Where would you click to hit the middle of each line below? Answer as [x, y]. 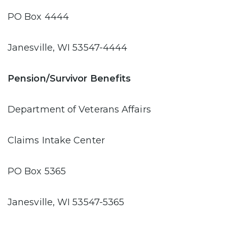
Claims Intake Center [56, 140]
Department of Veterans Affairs [79, 109]
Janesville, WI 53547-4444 [68, 47]
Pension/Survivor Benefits [69, 78]
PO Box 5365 [37, 171]
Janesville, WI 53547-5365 [66, 202]
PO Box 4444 [38, 16]
